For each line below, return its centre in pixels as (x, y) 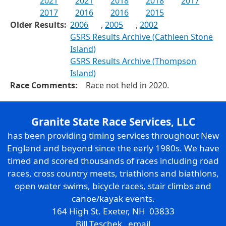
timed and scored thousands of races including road (113, 161)
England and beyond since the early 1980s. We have (113, 148)
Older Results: (38, 25)
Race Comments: (44, 86)
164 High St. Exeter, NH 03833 (113, 211)
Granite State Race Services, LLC (113, 122)
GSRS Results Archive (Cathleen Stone (142, 37)
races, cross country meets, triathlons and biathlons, (113, 174)
